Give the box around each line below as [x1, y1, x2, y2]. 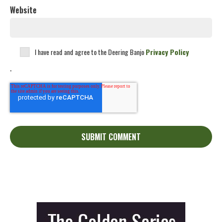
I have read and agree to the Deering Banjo [35, 47, 146, 57]
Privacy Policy [146, 47, 189, 57]
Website [10, 4, 37, 16]
